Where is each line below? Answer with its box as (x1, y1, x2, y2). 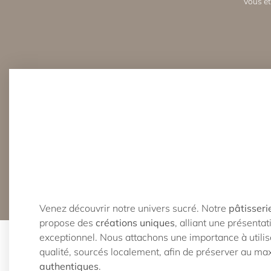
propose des (39, 217, 96, 229)
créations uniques (96, 217, 175, 229)
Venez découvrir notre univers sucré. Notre (39, 202, 229, 215)
